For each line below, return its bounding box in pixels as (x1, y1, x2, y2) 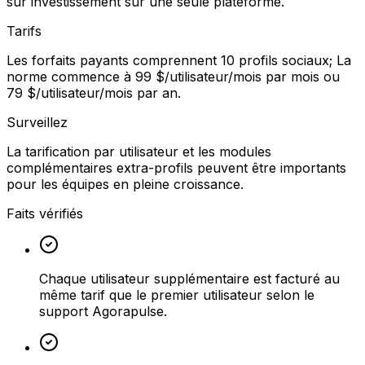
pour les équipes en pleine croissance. (7, 175, 244, 192)
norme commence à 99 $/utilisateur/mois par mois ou (7, 68, 340, 85)
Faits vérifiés (7, 204, 83, 222)
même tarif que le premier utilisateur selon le (39, 286, 314, 303)
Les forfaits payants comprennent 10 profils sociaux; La (7, 51, 351, 68)
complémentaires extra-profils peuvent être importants (7, 159, 346, 176)
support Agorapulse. (39, 302, 167, 319)
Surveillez (7, 113, 68, 130)
